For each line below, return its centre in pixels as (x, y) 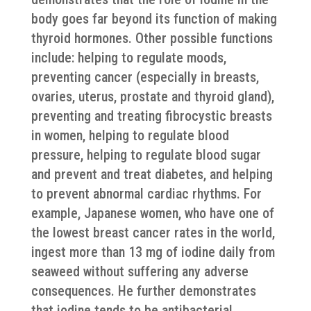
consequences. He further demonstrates (143, 291)
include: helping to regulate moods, (128, 58)
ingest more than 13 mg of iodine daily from (153, 252)
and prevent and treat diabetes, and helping (152, 174)
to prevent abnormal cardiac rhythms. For (146, 194)
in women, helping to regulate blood (130, 135)
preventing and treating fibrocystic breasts (151, 116)
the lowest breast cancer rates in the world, (153, 233)
